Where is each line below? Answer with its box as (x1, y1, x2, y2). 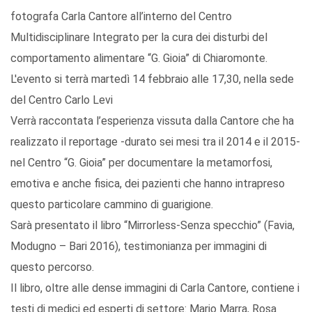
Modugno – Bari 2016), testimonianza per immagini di (10, 240, 267, 253)
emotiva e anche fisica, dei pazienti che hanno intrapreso (10, 177, 285, 191)
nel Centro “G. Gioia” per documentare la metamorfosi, (10, 156, 272, 170)
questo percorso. (10, 260, 94, 274)
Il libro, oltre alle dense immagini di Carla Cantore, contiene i (10, 281, 299, 295)
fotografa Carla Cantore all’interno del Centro (10, 10, 232, 24)
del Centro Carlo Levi (10, 93, 113, 107)
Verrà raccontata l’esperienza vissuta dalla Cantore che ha (10, 114, 294, 128)
